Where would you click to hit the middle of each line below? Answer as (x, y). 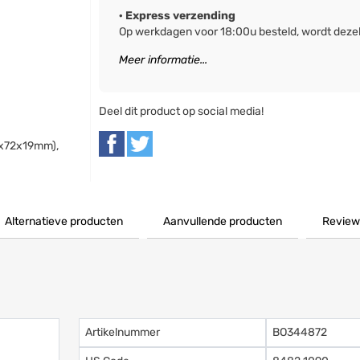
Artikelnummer (123, 332)
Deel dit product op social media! (182, 111)
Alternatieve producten (64, 222)
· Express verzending (178, 15)
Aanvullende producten (223, 222)
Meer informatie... (164, 59)
